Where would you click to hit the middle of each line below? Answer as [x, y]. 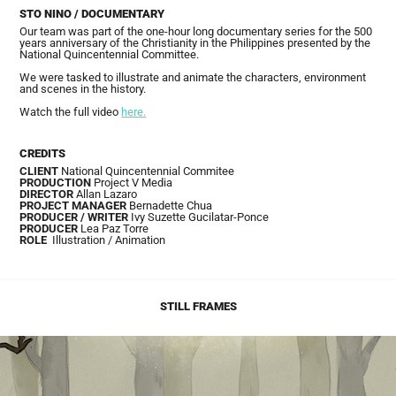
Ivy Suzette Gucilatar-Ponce [200, 217]
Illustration [76, 240]
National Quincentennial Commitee [147, 171]
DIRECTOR [47, 194]
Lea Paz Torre [114, 228]
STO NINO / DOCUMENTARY [92, 13]
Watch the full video [71, 111]
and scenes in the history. [83, 88]
